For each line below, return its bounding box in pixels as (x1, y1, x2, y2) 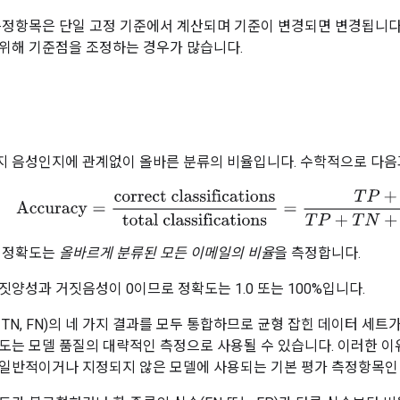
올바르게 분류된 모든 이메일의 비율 (59, 244, 274, 262)
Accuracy (16, 187, 73, 205)
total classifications (219, 187, 342, 205)
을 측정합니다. (274, 244, 361, 262)
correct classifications (80, 187, 220, 205)
